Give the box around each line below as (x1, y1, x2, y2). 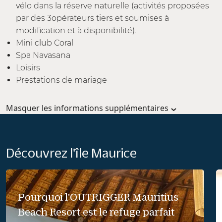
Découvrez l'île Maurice (14, 145, 137, 160)
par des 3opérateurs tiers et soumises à (16, 13, 169, 23)
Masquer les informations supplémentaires (6, 102, 168, 113)
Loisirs (16, 62, 40, 72)
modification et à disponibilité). (16, 25, 136, 35)
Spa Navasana (16, 50, 70, 60)
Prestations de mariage (16, 75, 107, 85)
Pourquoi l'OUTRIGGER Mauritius (18, 191, 178, 202)
